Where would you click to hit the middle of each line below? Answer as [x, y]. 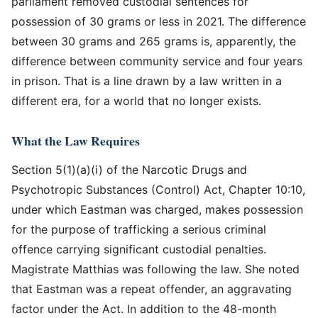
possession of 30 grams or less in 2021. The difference [159, 21]
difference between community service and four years [157, 61]
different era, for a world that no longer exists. [136, 100]
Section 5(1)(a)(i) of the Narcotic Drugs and [129, 169]
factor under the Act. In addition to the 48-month [144, 308]
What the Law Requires [76, 140]
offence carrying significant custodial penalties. [139, 249]
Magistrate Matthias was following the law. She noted [155, 269]
